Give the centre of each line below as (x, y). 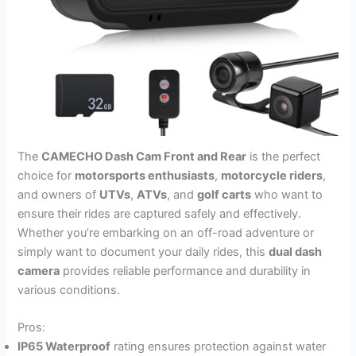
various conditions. (69, 290)
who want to (287, 195)
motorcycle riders (272, 176)
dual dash (296, 252)
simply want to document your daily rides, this (143, 252)
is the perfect (284, 157)
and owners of (59, 195)
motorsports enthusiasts (145, 176)
